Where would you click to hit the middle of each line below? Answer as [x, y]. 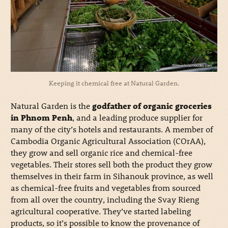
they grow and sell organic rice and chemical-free [101, 153]
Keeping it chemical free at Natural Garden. [114, 83]
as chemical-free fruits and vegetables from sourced [105, 188]
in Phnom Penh [41, 118]
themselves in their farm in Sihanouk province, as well [112, 176]
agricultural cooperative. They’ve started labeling [101, 211]
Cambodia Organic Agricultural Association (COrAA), [108, 141]
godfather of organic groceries [151, 106]
